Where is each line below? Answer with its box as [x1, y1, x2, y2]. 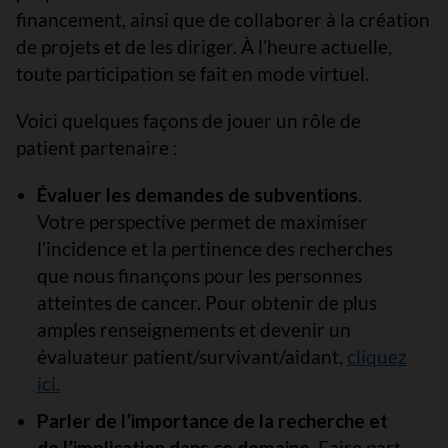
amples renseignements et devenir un [36, 318, 351, 341]
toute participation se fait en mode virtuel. [16, 62, 369, 85]
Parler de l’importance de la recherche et [36, 409, 388, 432]
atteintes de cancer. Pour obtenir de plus [36, 291, 377, 314]
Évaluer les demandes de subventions [36, 183, 358, 206]
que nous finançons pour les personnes [36, 264, 362, 287]
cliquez [346, 345, 407, 368]
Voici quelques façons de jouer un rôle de [16, 109, 361, 132]
